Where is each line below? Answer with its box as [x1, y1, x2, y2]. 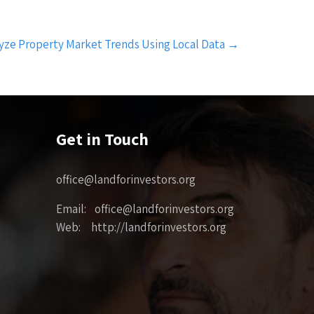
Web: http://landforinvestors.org [56, 219, 227, 235]
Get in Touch [56, 127, 149, 150]
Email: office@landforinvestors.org [56, 200, 235, 217]
